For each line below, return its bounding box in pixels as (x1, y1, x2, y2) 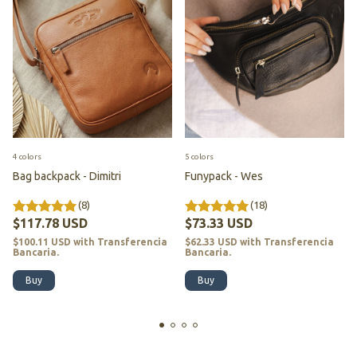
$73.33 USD (185, 216, 253, 231)
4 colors (13, 152, 41, 162)
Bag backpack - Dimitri (13, 170, 121, 183)
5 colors (185, 152, 214, 162)
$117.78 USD (13, 216, 88, 231)
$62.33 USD (185, 237, 240, 248)
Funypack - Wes (185, 170, 263, 183)
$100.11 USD (13, 237, 73, 248)
